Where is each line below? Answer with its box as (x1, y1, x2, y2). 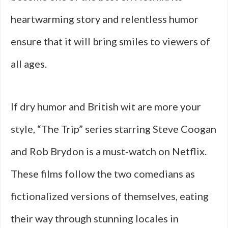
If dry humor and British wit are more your (11, 100, 201, 112)
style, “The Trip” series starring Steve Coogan (11, 123, 216, 135)
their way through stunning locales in (11, 212, 179, 224)
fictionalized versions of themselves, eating (11, 190, 209, 202)
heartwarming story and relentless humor (11, 13, 198, 25)
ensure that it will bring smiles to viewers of (11, 35, 210, 47)
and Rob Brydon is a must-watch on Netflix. (11, 145, 207, 157)
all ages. (11, 58, 47, 70)
